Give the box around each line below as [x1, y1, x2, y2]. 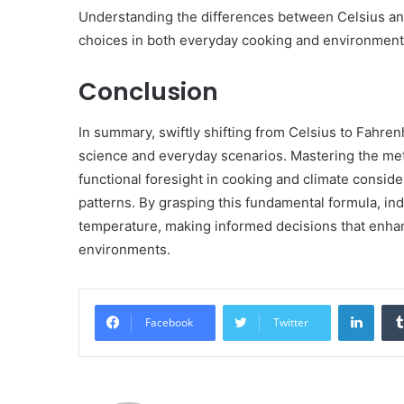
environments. [78, 240, 170, 258]
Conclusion [78, 75, 218, 109]
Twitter [273, 314, 308, 330]
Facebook [145, 314, 193, 330]
